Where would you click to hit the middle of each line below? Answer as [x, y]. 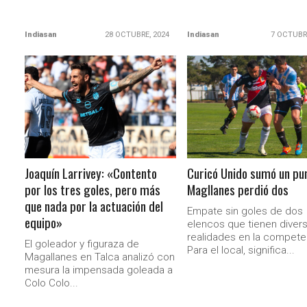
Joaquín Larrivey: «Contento [91, 173]
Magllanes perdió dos [237, 189]
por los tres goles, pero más [93, 189]
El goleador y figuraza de [82, 244]
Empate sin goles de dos [245, 211]
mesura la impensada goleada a [99, 270]
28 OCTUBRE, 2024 [137, 35]
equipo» [44, 222]
